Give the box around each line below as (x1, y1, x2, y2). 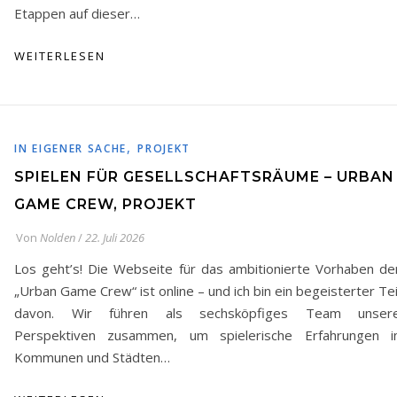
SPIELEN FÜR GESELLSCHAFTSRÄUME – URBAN (14, 168, 394, 185)
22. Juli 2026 (85, 230, 144, 245)
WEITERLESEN (14, 48, 105, 64)
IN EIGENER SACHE (14, 141, 128, 156)
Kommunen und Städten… (14, 348, 170, 366)
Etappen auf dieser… (14, 4, 140, 22)
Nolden (40, 230, 75, 245)
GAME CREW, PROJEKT (14, 196, 197, 213)
